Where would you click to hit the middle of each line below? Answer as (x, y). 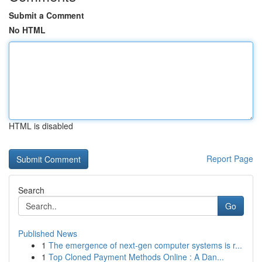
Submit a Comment (46, 15)
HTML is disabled (41, 126)
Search (31, 190)
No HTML (27, 30)
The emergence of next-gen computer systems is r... (145, 245)
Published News (48, 233)
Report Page (230, 158)
